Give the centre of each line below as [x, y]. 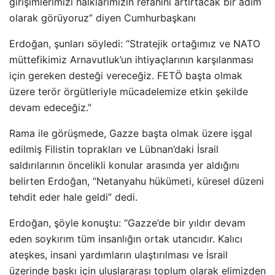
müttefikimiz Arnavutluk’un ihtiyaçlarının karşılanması [131, 59]
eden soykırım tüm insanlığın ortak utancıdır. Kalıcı [126, 238]
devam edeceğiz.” [52, 107]
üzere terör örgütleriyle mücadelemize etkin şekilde [129, 91]
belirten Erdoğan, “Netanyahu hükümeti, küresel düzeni [137, 181]
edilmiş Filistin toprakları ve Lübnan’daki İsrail [114, 149]
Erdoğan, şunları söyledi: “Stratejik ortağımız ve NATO [135, 43]
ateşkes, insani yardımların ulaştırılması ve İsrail [118, 254]
